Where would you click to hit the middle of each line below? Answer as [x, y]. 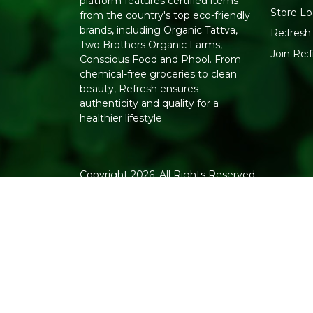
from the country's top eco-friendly [165, 16]
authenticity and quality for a [150, 104]
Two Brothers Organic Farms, [151, 45]
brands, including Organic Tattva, [159, 30]
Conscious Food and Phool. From [161, 60]
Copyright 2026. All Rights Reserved [168, 175]
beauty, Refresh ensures [139, 89]
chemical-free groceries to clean [159, 74]
